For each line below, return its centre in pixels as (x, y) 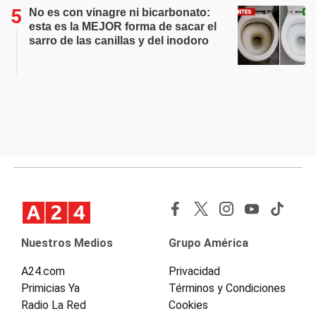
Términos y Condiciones (227, 288)
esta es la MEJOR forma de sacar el (123, 26)
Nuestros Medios (67, 243)
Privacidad (194, 271)
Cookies (188, 305)
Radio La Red (54, 305)
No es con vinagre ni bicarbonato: (120, 12)
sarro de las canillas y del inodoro (119, 41)
